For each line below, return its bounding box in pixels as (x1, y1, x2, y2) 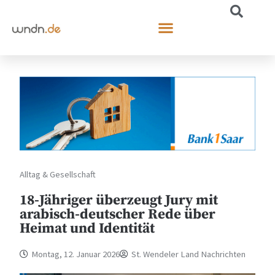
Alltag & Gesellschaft (20, 168, 96, 180)
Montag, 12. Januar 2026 (31, 248, 120, 260)
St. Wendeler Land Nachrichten (131, 248, 246, 260)
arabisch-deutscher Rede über (20, 205, 216, 223)
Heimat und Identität (20, 219, 155, 238)
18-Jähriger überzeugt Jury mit (20, 191, 219, 209)
